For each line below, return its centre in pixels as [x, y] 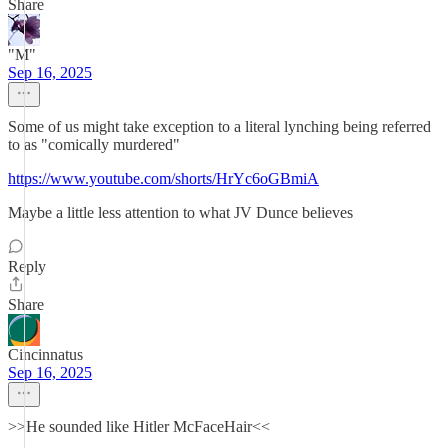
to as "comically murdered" [94, 144]
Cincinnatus [45, 354]
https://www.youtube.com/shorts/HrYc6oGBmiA [163, 178]
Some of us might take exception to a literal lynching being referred [219, 126]
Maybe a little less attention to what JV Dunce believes [180, 212]
